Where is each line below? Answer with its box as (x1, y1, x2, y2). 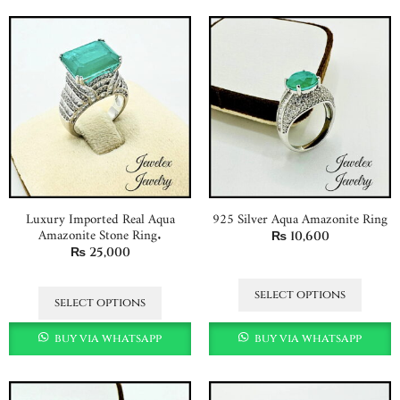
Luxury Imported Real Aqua (25, 198, 175, 232)
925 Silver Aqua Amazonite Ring (212, 198, 387, 232)
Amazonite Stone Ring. (38, 214, 162, 248)
